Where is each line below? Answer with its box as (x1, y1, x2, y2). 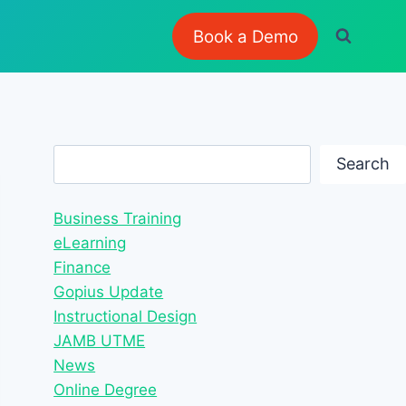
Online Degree (53, 381, 158, 400)
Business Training (53, 209, 182, 228)
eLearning (53, 234, 127, 253)
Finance (53, 258, 111, 277)
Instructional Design (53, 307, 198, 326)
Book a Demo (192, 25, 298, 47)
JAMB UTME (53, 332, 146, 351)
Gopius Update (53, 283, 164, 302)
